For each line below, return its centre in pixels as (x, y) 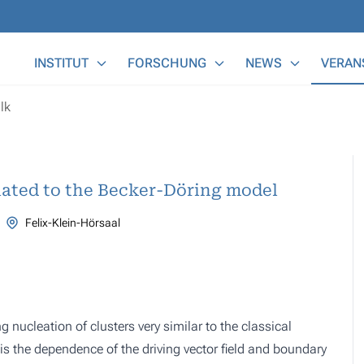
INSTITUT (61, 63)
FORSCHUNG (167, 63)
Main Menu (56, 52)
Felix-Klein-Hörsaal (72, 223)
